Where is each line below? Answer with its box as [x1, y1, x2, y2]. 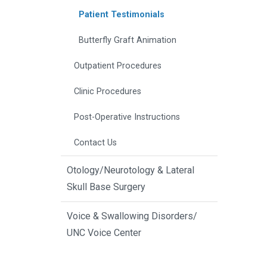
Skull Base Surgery [67, 181, 145, 193]
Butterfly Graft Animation [79, 35, 176, 46]
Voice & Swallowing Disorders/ [67, 210, 197, 222]
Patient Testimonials [79, 10, 164, 20]
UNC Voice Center [67, 227, 141, 239]
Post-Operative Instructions [74, 112, 180, 123]
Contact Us [74, 138, 117, 148]
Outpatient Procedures [74, 61, 162, 72]
